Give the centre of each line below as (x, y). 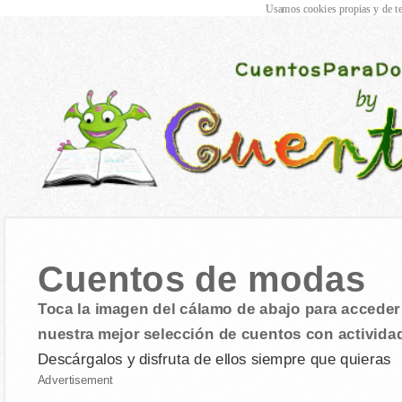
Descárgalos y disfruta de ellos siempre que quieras (214, 359)
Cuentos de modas (201, 280)
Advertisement (75, 380)
